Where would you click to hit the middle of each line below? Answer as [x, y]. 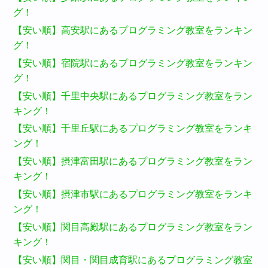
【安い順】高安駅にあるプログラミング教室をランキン [133, 30]
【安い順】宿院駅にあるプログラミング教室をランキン [133, 63]
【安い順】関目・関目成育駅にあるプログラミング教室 [133, 260]
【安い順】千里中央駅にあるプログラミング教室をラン [133, 96]
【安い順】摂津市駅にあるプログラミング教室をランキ [133, 194]
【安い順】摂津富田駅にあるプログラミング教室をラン [133, 162]
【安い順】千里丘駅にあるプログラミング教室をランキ [133, 129]
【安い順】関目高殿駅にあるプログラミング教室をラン [133, 227]
